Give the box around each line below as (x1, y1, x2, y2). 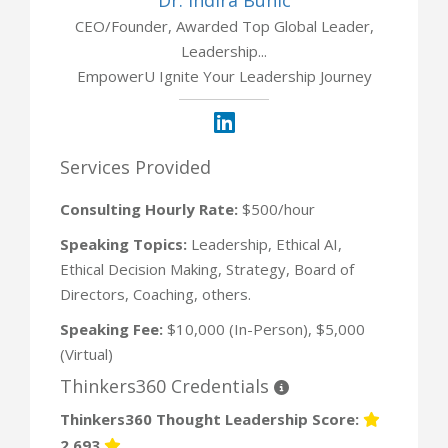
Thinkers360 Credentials (60, 373, 274, 398)
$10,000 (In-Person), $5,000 (163, 318, 365, 339)
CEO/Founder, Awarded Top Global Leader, (74, 15, 374, 36)
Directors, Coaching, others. (60, 283, 251, 304)
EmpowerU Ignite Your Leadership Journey (76, 65, 372, 86)
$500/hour (238, 198, 315, 219)
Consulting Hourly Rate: (60, 198, 238, 219)
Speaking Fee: (60, 318, 163, 339)
